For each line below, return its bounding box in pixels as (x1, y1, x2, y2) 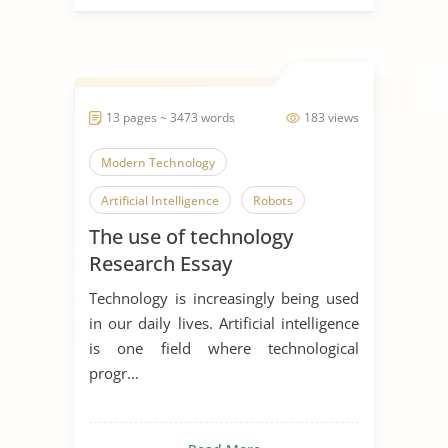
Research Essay (89, 249, 232, 277)
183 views (304, 108, 359, 126)
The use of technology (89, 222, 293, 250)
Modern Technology (101, 153, 215, 171)
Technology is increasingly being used (89, 287, 359, 308)
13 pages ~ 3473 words (106, 108, 235, 126)
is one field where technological (89, 337, 359, 358)
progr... (89, 362, 139, 383)
